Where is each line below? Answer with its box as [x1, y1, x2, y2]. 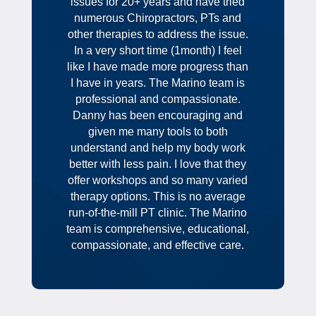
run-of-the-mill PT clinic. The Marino [68, 207, 248, 219]
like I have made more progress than [67, 61, 249, 73]
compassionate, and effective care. [71, 239, 245, 252]
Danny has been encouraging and [73, 109, 243, 122]
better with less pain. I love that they [69, 158, 247, 171]
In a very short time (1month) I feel [73, 44, 242, 57]
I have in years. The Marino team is [71, 77, 245, 90]
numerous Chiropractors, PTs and [74, 12, 242, 25]
